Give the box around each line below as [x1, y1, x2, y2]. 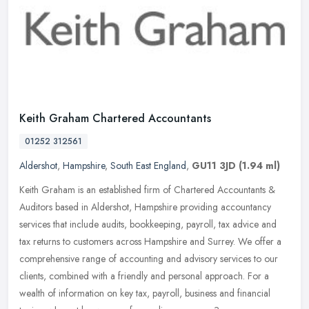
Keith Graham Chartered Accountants [19, 110, 211, 127]
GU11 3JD [192, 159, 236, 173]
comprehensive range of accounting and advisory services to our [19, 252, 278, 266]
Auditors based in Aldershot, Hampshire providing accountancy [19, 200, 271, 215]
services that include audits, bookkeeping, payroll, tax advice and [19, 217, 277, 232]
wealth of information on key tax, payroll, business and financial [19, 286, 270, 301]
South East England [110, 159, 186, 173]
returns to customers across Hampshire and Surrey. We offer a [33, 235, 281, 249]
